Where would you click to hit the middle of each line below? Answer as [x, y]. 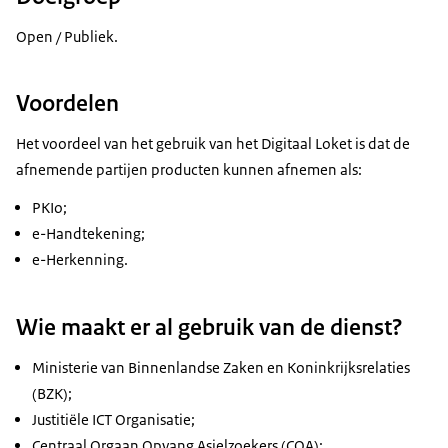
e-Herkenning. [80, 260]
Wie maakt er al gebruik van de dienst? [209, 326]
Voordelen [67, 103]
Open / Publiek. [67, 37]
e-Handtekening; [88, 234]
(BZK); [52, 393]
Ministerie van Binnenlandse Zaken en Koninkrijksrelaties [221, 367]
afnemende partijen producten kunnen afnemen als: [189, 170]
